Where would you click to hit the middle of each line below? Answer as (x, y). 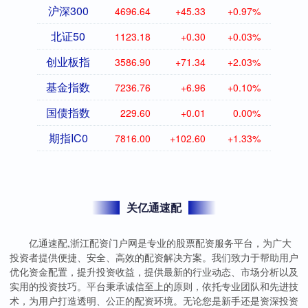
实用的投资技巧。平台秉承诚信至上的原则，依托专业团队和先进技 (154, 286)
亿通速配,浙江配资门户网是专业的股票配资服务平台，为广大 (160, 243)
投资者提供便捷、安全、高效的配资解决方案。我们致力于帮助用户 (154, 257)
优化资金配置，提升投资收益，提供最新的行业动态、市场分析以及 (154, 272)
